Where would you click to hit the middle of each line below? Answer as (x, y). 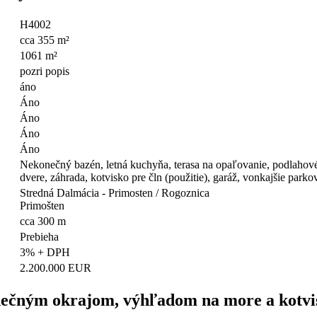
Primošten (42, 206)
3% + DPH (45, 253)
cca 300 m (43, 221)
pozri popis (45, 71)
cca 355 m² (45, 40)
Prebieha (39, 237)
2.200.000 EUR (56, 268)
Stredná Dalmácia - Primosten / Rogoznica (115, 193)
